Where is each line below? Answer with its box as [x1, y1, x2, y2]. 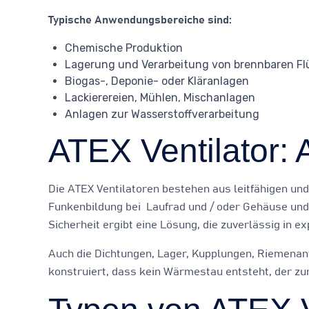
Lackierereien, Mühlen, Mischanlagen [65, 90, 255, 104]
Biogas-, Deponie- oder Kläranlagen [65, 74, 249, 88]
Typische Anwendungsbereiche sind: [48, 14, 232, 26]
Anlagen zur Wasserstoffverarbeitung [65, 107, 259, 121]
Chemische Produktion [65, 41, 183, 54]
